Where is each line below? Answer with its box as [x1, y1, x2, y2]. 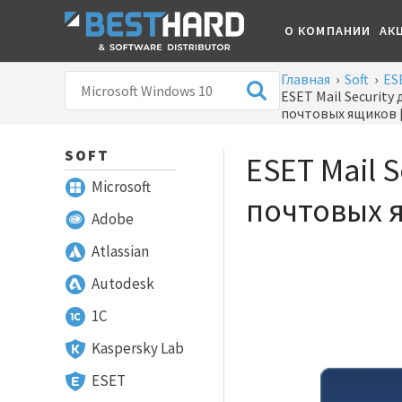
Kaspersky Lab [92, 338, 184, 358]
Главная [281, 70, 330, 88]
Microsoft [92, 177, 151, 197]
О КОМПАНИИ [284, 22, 371, 39]
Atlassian [92, 241, 149, 261]
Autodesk [92, 274, 154, 293]
